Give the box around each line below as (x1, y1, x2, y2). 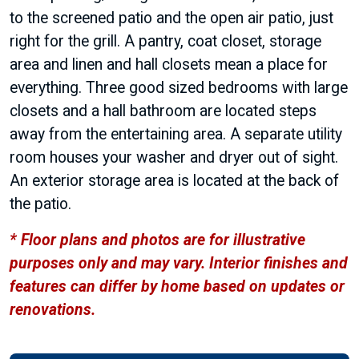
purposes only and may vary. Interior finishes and (10, 254, 348, 273)
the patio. (10, 195, 71, 214)
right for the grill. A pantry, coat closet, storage (10, 32, 321, 51)
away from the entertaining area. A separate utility (10, 125, 342, 144)
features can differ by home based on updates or (10, 277, 345, 296)
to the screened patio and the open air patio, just (10, 9, 333, 28)
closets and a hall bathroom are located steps (10, 102, 317, 121)
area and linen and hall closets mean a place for (10, 55, 328, 75)
